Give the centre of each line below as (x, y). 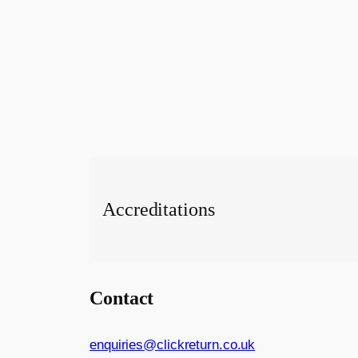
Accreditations (159, 209)
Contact (122, 298)
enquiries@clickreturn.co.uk (173, 344)
